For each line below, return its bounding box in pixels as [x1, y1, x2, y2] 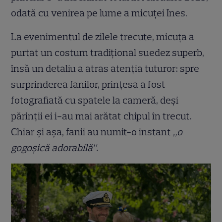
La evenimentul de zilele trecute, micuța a [11, 31, 195, 43]
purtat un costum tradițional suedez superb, [11, 47, 205, 59]
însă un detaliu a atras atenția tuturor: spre [11, 62, 200, 75]
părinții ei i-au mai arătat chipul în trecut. [11, 110, 192, 122]
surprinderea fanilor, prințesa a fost [11, 78, 166, 91]
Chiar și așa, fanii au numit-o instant [11, 126, 173, 138]
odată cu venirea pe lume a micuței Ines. [11, 7, 188, 19]
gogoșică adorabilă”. [11, 142, 99, 154]
